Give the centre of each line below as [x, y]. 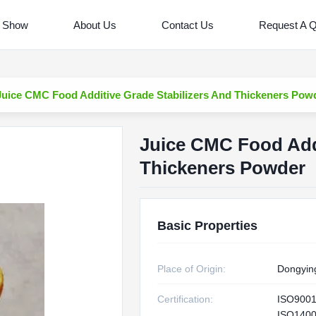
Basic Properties [207, 226]
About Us [95, 25]
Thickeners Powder [222, 168]
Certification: [185, 299]
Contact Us [187, 25]
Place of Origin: [191, 269]
